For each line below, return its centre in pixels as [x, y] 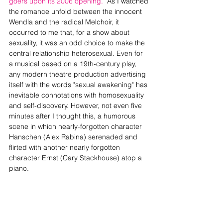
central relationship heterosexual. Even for [77, 53]
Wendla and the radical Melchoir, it [65, 22]
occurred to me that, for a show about [70, 32]
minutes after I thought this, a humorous [73, 116]
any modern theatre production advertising [78, 74]
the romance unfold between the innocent [76, 11]
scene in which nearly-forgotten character [76, 126]
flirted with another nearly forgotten [65, 147]
